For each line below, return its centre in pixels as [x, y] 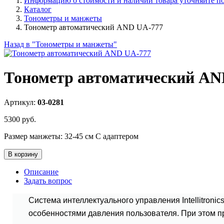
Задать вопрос [48, 180]
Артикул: [21, 102]
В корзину [23, 154]
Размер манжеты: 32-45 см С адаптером [71, 136]
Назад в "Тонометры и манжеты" [60, 44]
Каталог [38, 9]
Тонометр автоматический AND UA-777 [93, 27]
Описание [41, 171]
